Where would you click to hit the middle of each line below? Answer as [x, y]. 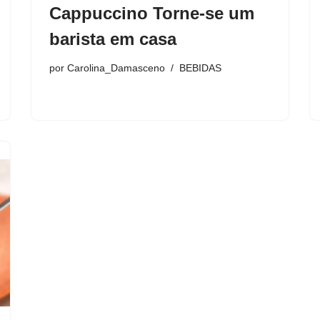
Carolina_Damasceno [116, 68]
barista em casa [113, 39]
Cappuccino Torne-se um [152, 14]
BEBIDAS [200, 68]
